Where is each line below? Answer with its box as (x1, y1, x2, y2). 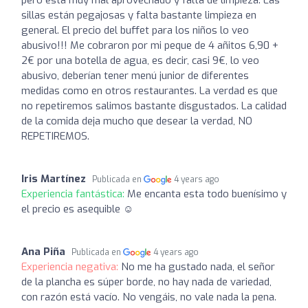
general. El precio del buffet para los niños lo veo (21, 23, 249, 37)
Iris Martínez (21, 172, 86, 186)
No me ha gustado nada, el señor (121, 260, 275, 274)
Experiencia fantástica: (21, 187, 127, 201)
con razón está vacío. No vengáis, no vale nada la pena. (21, 290, 276, 304)
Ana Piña (21, 245, 65, 258)
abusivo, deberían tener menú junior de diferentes (21, 69, 249, 82)
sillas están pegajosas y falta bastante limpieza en (21, 8, 256, 22)
